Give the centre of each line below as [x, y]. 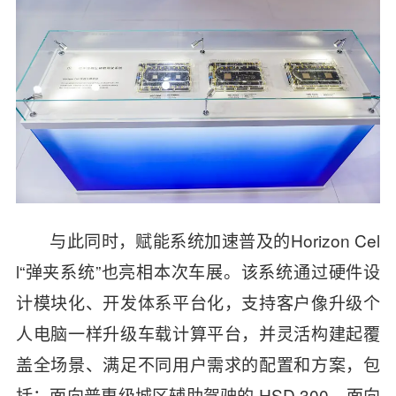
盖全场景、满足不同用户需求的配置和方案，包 [198, 363]
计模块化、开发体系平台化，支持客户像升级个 [198, 301]
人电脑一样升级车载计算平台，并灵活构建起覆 [198, 332]
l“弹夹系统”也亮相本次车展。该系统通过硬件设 [198, 270]
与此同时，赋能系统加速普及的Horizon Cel [215, 240]
